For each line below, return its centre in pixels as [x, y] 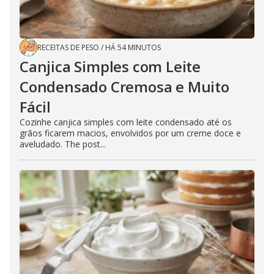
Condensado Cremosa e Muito [124, 87]
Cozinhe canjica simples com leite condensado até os [126, 122]
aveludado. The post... [63, 144]
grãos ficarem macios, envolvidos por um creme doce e [130, 133]
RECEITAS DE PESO [68, 48]
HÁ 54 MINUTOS [133, 48]
